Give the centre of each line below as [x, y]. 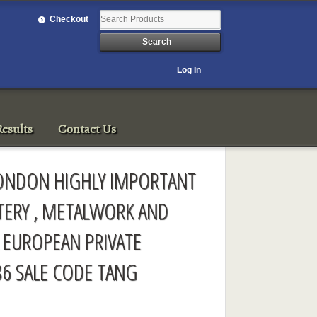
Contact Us [87, 128]
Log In [189, 70]
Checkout [69, 19]
